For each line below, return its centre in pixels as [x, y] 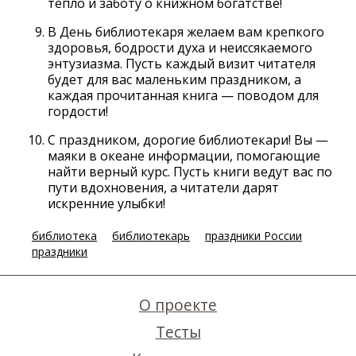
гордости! [78, 111]
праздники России [253, 235]
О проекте [178, 304]
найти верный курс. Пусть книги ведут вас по [190, 171]
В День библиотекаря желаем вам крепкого [186, 31]
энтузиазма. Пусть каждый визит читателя [182, 63]
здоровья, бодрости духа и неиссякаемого [180, 47]
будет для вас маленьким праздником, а [174, 79]
